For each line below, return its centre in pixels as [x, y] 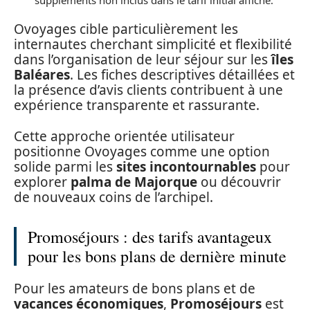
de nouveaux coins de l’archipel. [113, 197]
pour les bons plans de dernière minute [157, 256]
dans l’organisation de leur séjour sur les [143, 60]
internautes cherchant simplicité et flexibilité [153, 44]
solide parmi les [65, 166]
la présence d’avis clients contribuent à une [148, 90]
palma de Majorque [134, 182]
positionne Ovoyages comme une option [142, 151]
